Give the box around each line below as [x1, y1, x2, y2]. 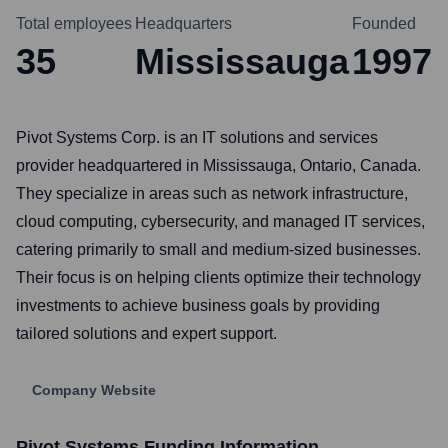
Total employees [16, 15, 132, 32]
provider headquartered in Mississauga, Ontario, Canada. [16, 157, 421, 174]
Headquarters [135, 15, 232, 32]
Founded [352, 15, 416, 32]
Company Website [32, 382, 156, 398]
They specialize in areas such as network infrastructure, [16, 185, 408, 202]
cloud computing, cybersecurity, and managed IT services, [16, 213, 425, 230]
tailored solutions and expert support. [16, 325, 277, 342]
